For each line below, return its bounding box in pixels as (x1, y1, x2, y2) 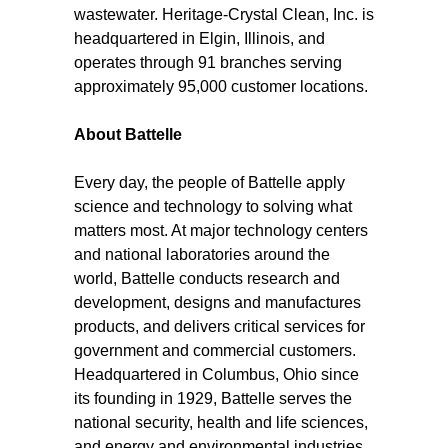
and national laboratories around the (74, 246, 330, 263)
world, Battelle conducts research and (74, 270, 340, 287)
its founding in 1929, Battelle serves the (74, 390, 352, 407)
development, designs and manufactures (74, 294, 361, 311)
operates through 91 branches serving (74, 54, 342, 71)
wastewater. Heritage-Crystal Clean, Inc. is (74, 6, 374, 23)
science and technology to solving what (74, 198, 352, 215)
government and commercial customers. (74, 342, 356, 359)
